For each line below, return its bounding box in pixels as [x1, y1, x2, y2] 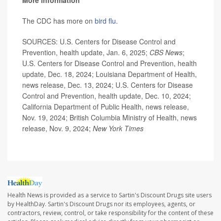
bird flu [95, 16, 116, 26]
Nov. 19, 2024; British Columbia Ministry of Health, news [22, 112, 197, 123]
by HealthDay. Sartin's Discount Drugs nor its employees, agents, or [7, 199, 195, 208]
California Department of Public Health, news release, [22, 102, 189, 112]
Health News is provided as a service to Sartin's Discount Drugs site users [7, 190, 212, 199]
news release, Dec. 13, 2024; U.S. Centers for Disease [22, 80, 193, 90]
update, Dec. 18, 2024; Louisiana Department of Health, [22, 69, 197, 79]
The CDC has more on [22, 16, 95, 26]
